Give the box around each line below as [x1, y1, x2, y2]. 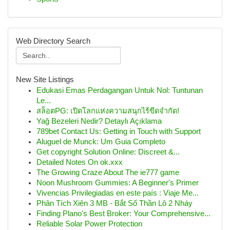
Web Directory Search [16, 37, 90, 45]
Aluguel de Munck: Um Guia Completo [36, 138, 165, 146]
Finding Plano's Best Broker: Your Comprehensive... [36, 209, 210, 218]
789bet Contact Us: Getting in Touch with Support [36, 127, 201, 136]
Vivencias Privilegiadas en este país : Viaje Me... [36, 189, 199, 197]
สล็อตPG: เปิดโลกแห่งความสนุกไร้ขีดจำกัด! [36, 107, 179, 115]
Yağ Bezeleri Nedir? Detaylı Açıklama [36, 117, 162, 125]
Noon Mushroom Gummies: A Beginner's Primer [36, 179, 199, 187]
